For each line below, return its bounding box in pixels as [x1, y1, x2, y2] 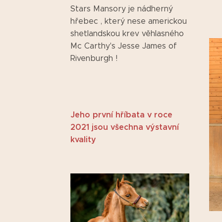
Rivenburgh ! [70, 53, 117, 63]
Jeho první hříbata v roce [70, 109, 172, 120]
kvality [70, 134, 99, 145]
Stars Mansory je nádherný [70, 3, 173, 13]
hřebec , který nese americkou [70, 16, 187, 26]
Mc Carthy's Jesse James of [70, 41, 177, 51]
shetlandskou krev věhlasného [70, 28, 184, 38]
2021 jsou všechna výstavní [70, 121, 179, 132]
